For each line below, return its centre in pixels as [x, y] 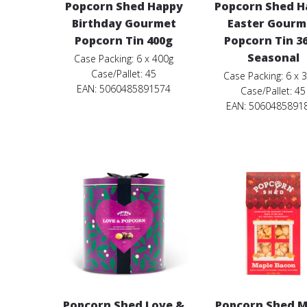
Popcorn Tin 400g [124, 41]
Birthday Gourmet [124, 24]
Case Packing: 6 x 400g [124, 59]
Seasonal [273, 58]
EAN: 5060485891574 [124, 89]
